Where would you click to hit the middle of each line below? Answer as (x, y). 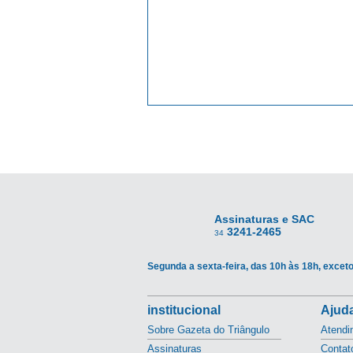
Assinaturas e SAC (264, 219)
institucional (184, 310)
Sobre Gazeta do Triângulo (208, 330)
